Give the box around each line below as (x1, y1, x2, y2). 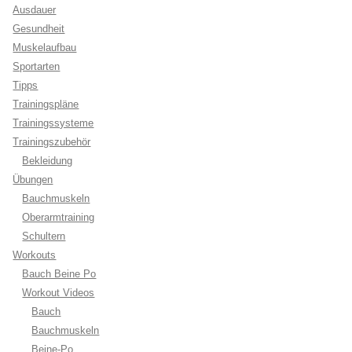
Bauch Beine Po (22, 268, 97, 280)
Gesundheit (13, 23, 65, 35)
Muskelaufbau (13, 42, 77, 53)
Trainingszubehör (13, 136, 91, 148)
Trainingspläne (13, 98, 79, 110)
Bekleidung (22, 155, 73, 167)
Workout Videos (22, 287, 95, 299)
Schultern (22, 230, 66, 242)
